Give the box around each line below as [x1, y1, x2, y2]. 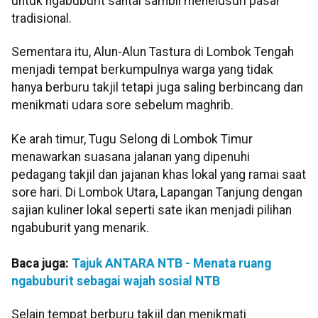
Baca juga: [11, 256, 72, 270]
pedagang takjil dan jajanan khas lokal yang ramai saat [11, 167, 306, 182]
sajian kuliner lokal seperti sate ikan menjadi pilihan [11, 202, 292, 217]
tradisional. [11, 11, 75, 26]
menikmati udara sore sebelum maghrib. [11, 98, 236, 113]
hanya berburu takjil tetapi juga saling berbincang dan [11, 80, 303, 95]
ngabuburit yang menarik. [11, 220, 149, 235]
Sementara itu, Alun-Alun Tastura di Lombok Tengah [11, 45, 294, 60]
